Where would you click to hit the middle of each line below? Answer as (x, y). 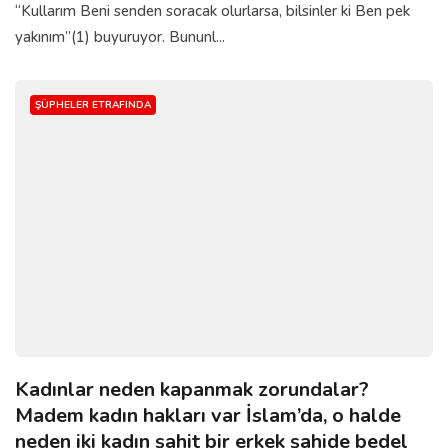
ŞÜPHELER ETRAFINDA (93, 104)
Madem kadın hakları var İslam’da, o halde (208, 416)
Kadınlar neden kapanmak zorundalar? (192, 390)
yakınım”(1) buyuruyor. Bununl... (120, 36)
